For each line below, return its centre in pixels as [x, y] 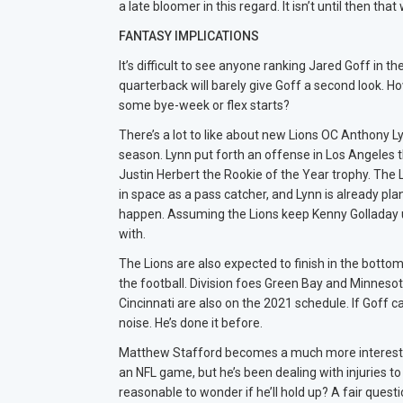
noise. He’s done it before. [191, 323]
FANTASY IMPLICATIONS [189, 36]
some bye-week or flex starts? [204, 105]
